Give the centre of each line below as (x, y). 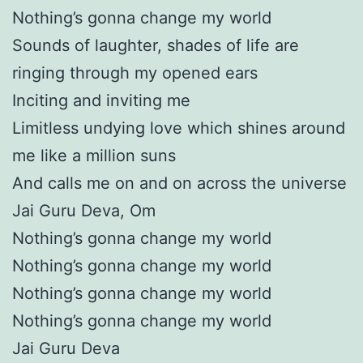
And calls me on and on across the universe (179, 183)
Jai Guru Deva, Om (84, 210)
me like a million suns (94, 155)
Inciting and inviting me (101, 100)
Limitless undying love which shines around (179, 128)
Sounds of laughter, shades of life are (156, 45)
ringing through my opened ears (135, 73)
